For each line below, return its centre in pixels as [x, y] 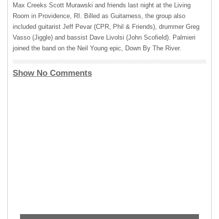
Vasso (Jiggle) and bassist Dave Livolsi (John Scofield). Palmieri [104, 37]
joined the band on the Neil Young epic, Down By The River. [97, 48]
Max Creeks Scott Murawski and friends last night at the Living [102, 5]
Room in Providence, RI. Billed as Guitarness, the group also [99, 16]
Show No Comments [52, 73]
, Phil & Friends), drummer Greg [154, 27]
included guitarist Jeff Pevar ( [54, 27]
